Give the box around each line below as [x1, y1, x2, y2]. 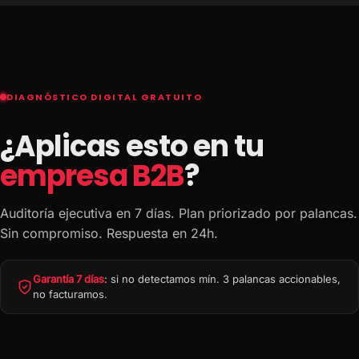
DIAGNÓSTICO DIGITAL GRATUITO [6, 90, 203, 103]
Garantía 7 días [33, 272, 104, 285]
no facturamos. [33, 287, 107, 301]
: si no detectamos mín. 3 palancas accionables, [104, 272, 341, 285]
